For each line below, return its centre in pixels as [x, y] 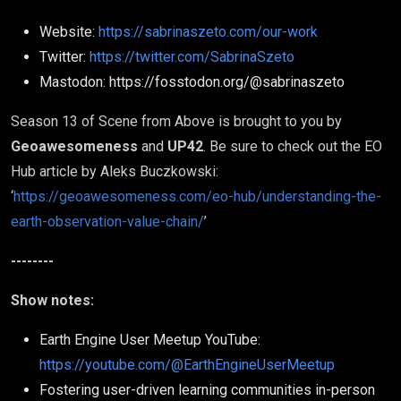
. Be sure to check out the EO [293, 146]
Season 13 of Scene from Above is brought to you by [176, 121]
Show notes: [52, 300]
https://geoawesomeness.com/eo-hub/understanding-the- [197, 196]
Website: [69, 32]
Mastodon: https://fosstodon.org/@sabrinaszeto [192, 82]
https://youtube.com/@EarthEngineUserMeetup [187, 365]
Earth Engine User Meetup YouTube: [150, 340]
